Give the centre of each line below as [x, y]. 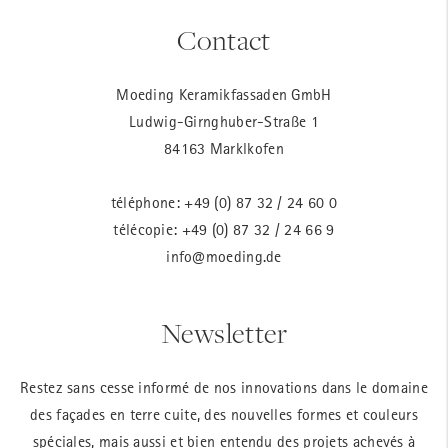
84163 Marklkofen [224, 148]
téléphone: [147, 202]
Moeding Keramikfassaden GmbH [224, 94]
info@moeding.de [224, 256]
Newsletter [224, 333]
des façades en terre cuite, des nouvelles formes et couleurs [224, 413]
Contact [224, 41]
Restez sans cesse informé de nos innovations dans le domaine [224, 386]
